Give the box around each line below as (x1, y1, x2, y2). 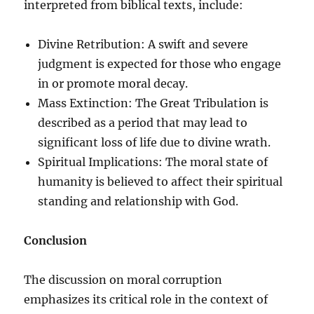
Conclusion (24, 233, 88, 247)
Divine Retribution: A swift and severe (38, 36, 249, 51)
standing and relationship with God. (38, 193, 239, 208)
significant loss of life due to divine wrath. (38, 135, 271, 149)
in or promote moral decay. (38, 76, 189, 90)
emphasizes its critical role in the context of (24, 292, 268, 306)
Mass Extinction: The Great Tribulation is (38, 95, 269, 110)
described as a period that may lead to (38, 115, 248, 130)
